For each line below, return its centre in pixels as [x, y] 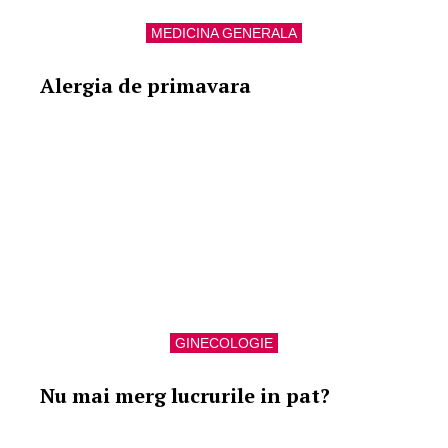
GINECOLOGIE [224, 343]
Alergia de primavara [145, 85]
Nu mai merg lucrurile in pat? [185, 395]
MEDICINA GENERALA [224, 33]
